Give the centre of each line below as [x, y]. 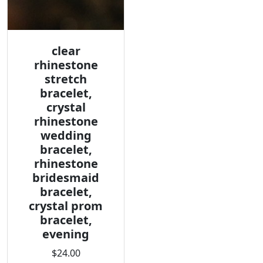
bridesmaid [66, 178]
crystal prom [66, 206]
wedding [66, 135]
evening [66, 234]
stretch [66, 79]
